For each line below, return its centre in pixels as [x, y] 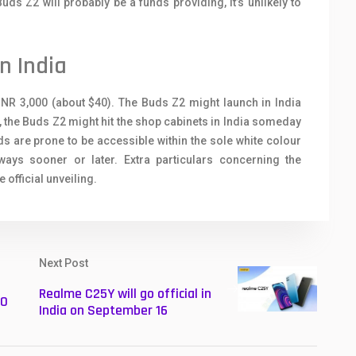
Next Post [64, 263]
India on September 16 [103, 310]
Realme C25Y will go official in [125, 293]
